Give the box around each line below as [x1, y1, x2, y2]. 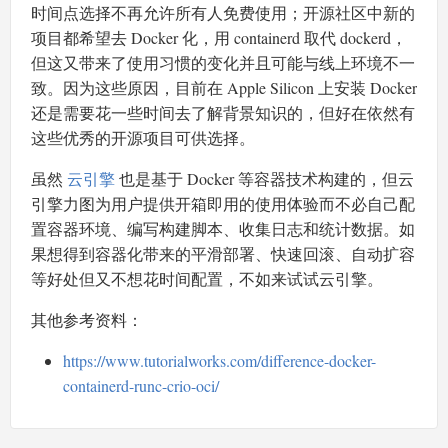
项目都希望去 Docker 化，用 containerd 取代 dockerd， [31, 27, 407, 49]
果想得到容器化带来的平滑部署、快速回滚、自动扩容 [31, 243, 415, 265]
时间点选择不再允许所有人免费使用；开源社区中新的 [31, 2, 415, 24]
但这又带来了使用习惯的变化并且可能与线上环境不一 [31, 52, 415, 74]
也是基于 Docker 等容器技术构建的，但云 [115, 168, 414, 190]
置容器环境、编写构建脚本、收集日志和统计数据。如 [31, 218, 415, 240]
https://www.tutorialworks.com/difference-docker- [63, 350, 376, 372]
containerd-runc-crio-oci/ [63, 375, 219, 397]
